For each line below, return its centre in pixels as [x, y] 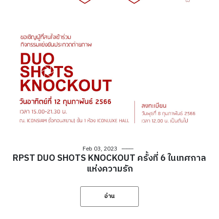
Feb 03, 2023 [100, 149]
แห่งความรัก [109, 169]
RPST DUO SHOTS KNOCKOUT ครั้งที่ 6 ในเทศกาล [109, 159]
